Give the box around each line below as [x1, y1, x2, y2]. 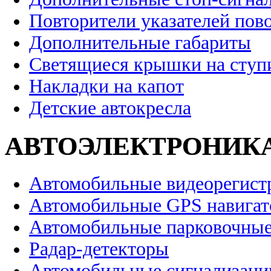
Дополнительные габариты [29, 32, 251, 54]
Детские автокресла [29, 97, 191, 119]
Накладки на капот [29, 76, 184, 97]
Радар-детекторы [29, 238, 169, 260]
